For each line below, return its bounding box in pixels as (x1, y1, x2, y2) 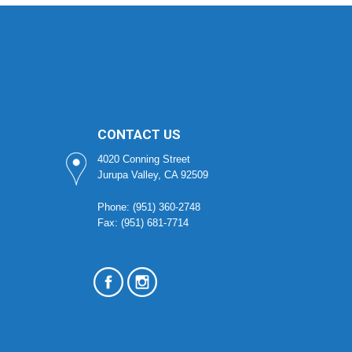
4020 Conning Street (97, 152, 190, 165)
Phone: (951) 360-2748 (97, 200, 200, 213)
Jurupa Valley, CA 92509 (97, 168, 208, 181)
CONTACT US (97, 126, 181, 142)
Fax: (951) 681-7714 (97, 216, 189, 229)
